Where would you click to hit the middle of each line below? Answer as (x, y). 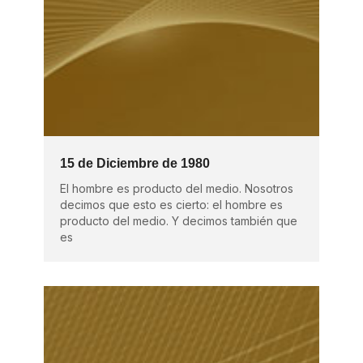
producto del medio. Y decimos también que (178, 220)
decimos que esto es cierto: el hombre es (171, 204)
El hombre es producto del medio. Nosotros (176, 188)
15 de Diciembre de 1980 (135, 163)
